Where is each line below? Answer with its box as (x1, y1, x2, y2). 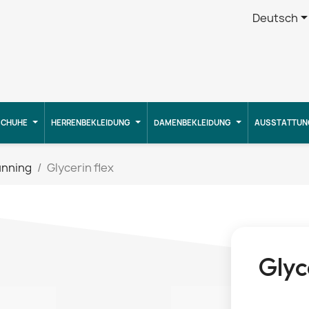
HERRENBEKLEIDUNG (51, 117, 130, 128)
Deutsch (252, 10, 298, 26)
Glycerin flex (47, 160, 114, 176)
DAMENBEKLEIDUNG (154, 117, 231, 128)
